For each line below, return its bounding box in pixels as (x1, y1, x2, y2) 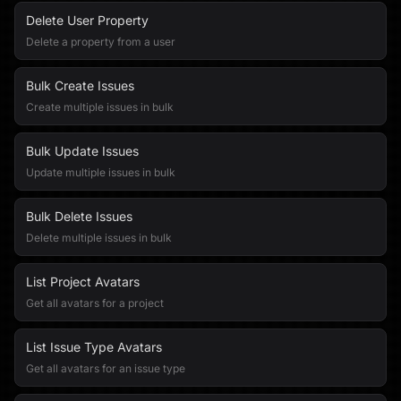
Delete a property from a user (26, 35, 175, 48)
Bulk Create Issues (26, 78, 134, 93)
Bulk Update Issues (26, 143, 139, 158)
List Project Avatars (26, 274, 140, 289)
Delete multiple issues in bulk (26, 231, 172, 244)
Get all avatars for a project (26, 296, 164, 310)
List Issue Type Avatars (26, 339, 162, 354)
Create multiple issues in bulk (26, 100, 174, 114)
